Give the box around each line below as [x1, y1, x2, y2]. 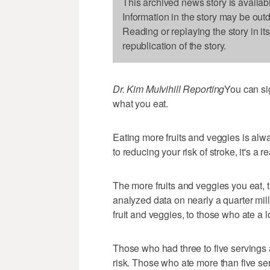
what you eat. [113, 96, 169, 111]
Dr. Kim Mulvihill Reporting [113, 82, 225, 96]
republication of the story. [122, 39, 227, 53]
